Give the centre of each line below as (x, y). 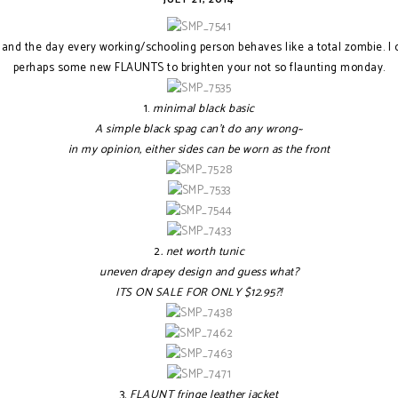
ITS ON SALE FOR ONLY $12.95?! (199, 293)
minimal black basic (204, 109)
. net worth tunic (202, 252)
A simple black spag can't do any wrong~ (199, 129)
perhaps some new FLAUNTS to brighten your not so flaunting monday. (199, 68)
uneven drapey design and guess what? (199, 272)
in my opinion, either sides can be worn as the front (199, 150)
